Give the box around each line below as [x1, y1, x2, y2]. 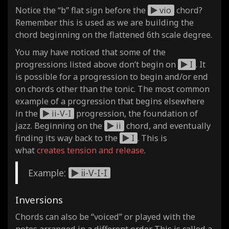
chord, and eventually [124, 120, 211, 131]
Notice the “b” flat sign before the [15, 4, 148, 16]
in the [15, 107, 40, 119]
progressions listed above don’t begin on [15, 58, 178, 70]
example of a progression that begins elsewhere [15, 95, 204, 107]
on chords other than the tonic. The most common [15, 83, 210, 95]
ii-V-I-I [79, 166, 107, 179]
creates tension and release [37, 144, 144, 156]
